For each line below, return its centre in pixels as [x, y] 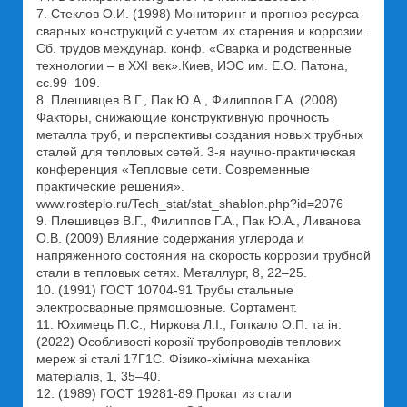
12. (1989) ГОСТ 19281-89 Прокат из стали [164, 393]
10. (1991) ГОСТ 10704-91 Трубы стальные [165, 290]
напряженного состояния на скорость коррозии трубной [203, 255]
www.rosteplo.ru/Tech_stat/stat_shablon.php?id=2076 [190, 203]
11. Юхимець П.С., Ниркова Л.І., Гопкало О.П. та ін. [189, 324]
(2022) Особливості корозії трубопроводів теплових [189, 342]
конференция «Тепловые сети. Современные [173, 169]
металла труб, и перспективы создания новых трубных [200, 134]
